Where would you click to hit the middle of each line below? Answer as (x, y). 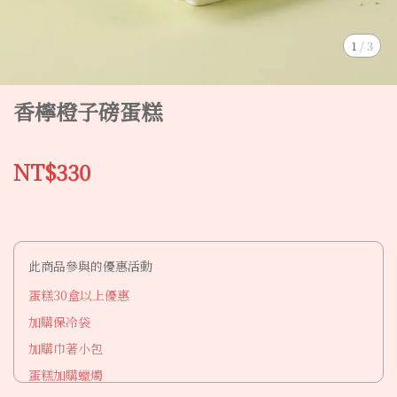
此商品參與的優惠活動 (90, 266)
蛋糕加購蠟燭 (66, 375)
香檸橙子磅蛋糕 (88, 111)
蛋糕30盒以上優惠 (79, 295)
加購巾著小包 (66, 348)
